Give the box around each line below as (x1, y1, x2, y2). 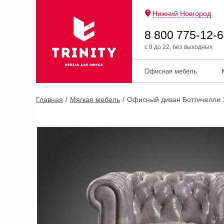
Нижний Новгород (152, 9, 211, 17)
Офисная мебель (144, 67, 197, 75)
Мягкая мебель (70, 95, 120, 103)
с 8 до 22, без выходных (144, 43, 212, 50)
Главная (36, 95, 63, 103)
